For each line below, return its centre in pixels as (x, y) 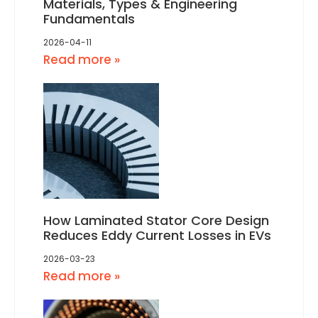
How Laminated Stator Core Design (156, 221)
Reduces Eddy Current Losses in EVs (157, 236)
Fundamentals (89, 19)
